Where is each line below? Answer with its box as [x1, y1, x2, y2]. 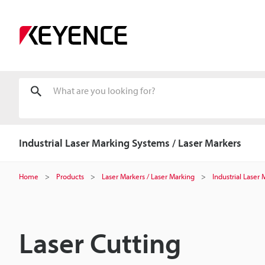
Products [56, 172, 84, 181]
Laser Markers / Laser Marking [102, 172, 195, 181]
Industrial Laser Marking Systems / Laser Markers [19, 136, 241, 150]
